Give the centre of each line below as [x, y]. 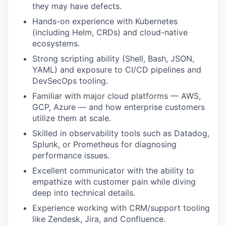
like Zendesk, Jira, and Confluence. [99, 219]
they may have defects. [77, 6]
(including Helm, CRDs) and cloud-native [110, 32]
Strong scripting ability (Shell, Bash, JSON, [113, 59]
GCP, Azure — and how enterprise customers [119, 107]
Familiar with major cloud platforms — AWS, [117, 96]
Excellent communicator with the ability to [113, 171]
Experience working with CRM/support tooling [121, 208]
